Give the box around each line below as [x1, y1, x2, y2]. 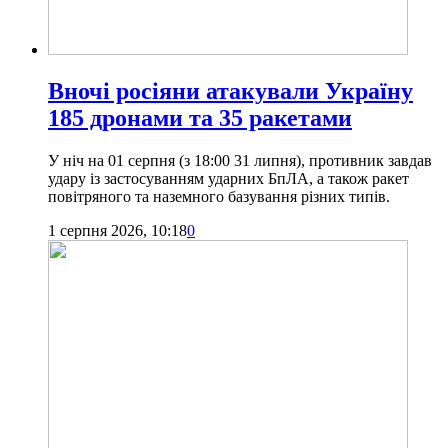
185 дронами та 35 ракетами [48, 105, 352, 132]
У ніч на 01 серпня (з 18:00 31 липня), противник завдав [48, 152, 432, 170]
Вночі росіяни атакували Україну [48, 78, 413, 105]
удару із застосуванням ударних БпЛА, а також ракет [48, 170, 409, 188]
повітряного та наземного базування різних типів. [48, 188, 390, 206]
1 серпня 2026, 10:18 [48, 222, 187, 240]
